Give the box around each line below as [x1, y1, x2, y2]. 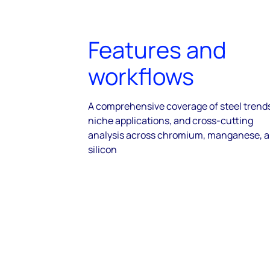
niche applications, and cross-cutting [88, 114, 253, 127]
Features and [88, 34, 227, 65]
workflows [88, 60, 194, 92]
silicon [88, 143, 117, 156]
